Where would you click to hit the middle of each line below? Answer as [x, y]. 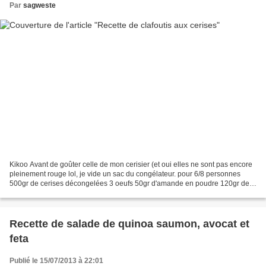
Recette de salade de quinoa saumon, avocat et [129, 224]
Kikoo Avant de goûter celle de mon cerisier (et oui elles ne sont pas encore [131, 164]
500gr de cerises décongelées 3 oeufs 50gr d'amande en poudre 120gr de [129, 183]
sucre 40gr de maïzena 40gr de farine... [73, 193]
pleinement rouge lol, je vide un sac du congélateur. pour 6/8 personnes [125, 174]
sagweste [39, 6]
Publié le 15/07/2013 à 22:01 [56, 260]
